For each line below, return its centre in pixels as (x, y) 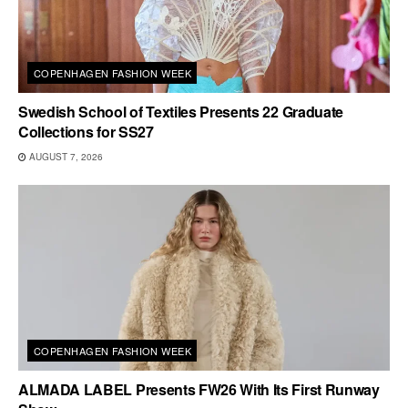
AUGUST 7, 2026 (65, 156)
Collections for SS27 (86, 131)
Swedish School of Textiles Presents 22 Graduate (181, 111)
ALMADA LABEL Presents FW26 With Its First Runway (199, 389)
